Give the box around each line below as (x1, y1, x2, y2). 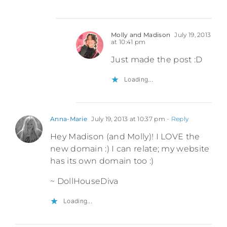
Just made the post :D (111, 55, 203, 65)
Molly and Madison (111, 31, 171, 39)
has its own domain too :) (50, 156, 154, 166)
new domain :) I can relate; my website (50, 144, 210, 154)
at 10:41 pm (111, 38, 146, 46)
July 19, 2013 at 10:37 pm (90, 115, 165, 123)
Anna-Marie (50, 115, 87, 123)
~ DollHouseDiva (50, 176, 119, 186)
